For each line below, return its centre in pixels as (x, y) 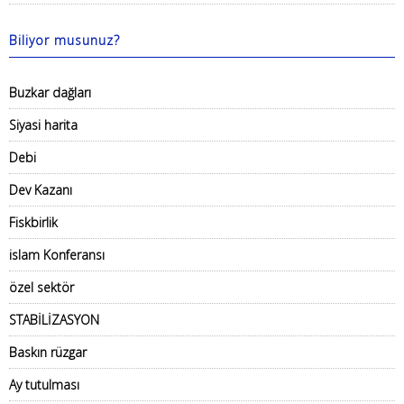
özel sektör (41, 287)
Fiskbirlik (33, 222)
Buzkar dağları (50, 92)
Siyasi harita (43, 125)
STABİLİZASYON (54, 320)
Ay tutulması (44, 385)
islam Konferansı (57, 255)
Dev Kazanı (41, 190)
